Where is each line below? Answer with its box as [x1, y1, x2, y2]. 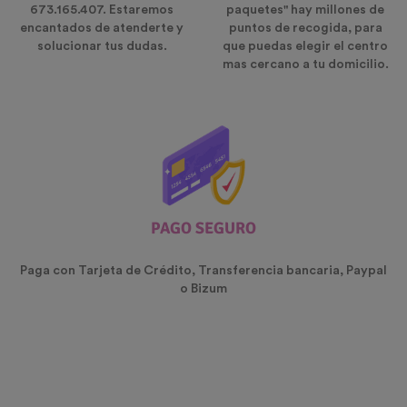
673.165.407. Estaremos [30, 4, 174, 17]
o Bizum [180, 283, 227, 296]
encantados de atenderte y [20, 22, 184, 35]
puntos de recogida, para [228, 22, 382, 35]
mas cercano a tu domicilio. [222, 58, 389, 72]
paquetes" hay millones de [226, 4, 384, 17]
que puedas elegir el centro [223, 40, 388, 54]
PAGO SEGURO [151, 218, 256, 239]
